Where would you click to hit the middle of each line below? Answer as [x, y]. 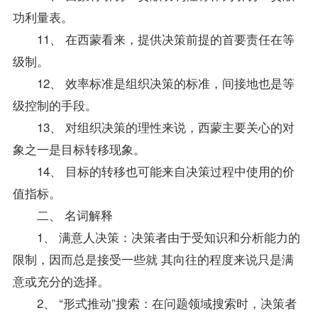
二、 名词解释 [62, 214]
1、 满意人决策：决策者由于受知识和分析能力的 [156, 236]
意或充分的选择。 [61, 280]
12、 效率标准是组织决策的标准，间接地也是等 [153, 82]
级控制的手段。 [55, 104]
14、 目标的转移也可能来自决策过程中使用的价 [153, 170]
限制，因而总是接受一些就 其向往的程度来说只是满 [153, 258]
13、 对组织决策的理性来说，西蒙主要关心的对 [153, 126]
